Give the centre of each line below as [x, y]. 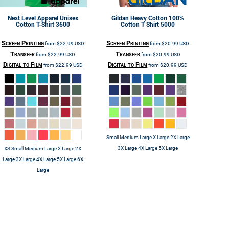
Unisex [69, 18]
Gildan [120, 18]
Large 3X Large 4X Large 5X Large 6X [43, 159]
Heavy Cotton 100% [157, 18]
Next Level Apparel [33, 18]
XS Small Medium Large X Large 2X [43, 148]
